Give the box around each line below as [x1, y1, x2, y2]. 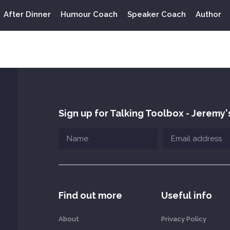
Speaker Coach [127, 10, 186, 19]
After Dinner [3, 10, 51, 19]
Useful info [161, 190, 212, 201]
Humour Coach [60, 10, 118, 19]
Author [196, 10, 222, 19]
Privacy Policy [161, 215, 206, 223]
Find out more [58, 190, 122, 201]
